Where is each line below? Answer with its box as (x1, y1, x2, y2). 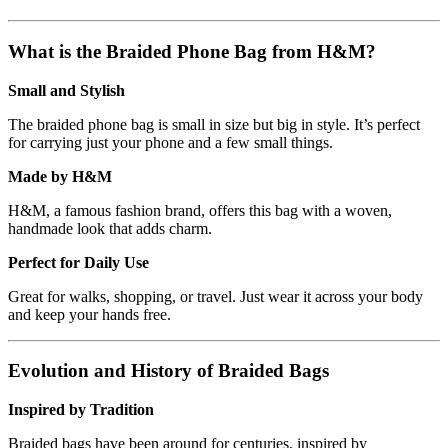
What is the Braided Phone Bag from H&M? (8, 40, 376, 62)
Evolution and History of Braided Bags (8, 360, 329, 382)
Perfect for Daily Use (8, 253, 149, 271)
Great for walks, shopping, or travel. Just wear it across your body (8, 287, 423, 305)
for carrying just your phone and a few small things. (8, 133, 333, 151)
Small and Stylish (8, 81, 125, 99)
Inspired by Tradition (8, 400, 154, 418)
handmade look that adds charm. (8, 219, 212, 237)
